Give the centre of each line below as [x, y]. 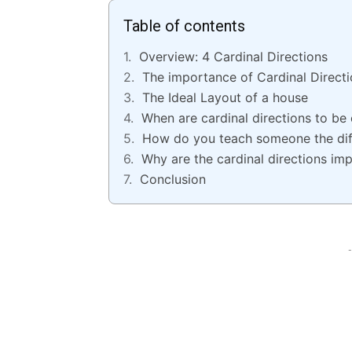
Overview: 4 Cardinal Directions [233, 57]
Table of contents [184, 26]
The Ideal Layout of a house [225, 98]
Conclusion [173, 180]
